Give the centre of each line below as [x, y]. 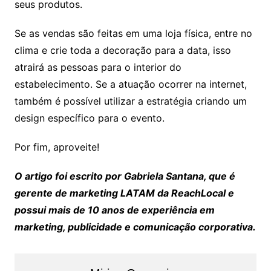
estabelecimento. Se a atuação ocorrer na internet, [130, 84]
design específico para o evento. [89, 118]
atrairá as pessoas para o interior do [98, 67]
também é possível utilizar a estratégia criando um [130, 101]
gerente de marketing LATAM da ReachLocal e [124, 193]
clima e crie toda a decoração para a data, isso [122, 50]
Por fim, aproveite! [57, 147]
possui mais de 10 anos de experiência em [114, 210]
